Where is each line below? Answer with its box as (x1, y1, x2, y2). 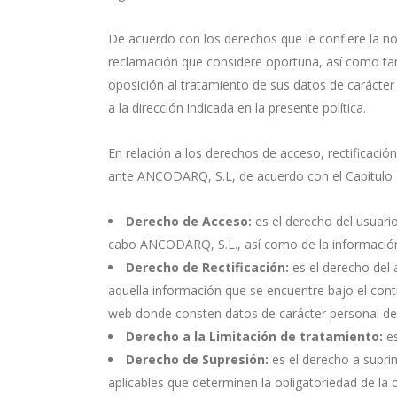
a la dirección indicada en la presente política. (108, 99, 366, 116)
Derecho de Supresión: (126, 351, 269, 368)
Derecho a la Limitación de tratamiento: (126, 328, 383, 345)
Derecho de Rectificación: (126, 259, 289, 276)
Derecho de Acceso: (126, 213, 252, 230)
